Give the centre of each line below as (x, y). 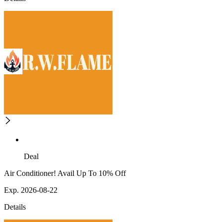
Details (15, 207)
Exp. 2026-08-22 (31, 190)
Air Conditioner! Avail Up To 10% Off (65, 173)
